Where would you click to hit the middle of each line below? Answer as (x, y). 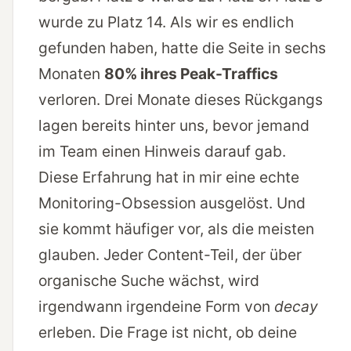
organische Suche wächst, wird (149, 281)
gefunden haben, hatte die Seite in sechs (182, 48)
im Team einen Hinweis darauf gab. (162, 152)
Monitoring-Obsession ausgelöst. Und (172, 203)
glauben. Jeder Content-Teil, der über (170, 255)
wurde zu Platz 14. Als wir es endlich (166, 22)
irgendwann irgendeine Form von (156, 307)
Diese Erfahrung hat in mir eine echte (169, 177)
